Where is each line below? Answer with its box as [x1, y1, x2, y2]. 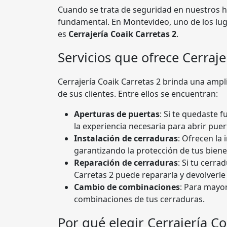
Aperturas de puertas [74, 108, 160, 120]
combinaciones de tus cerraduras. [74, 194, 205, 205]
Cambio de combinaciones [74, 181, 180, 193]
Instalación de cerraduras [74, 133, 178, 144]
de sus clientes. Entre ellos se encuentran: [58, 88, 218, 100]
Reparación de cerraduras [74, 157, 178, 169]
